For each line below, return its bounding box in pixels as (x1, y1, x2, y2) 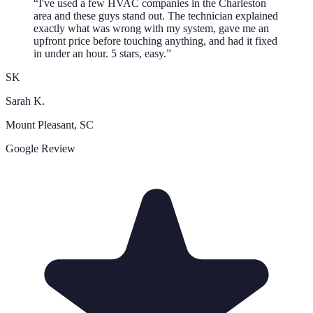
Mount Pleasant (6, 119, 74, 131)
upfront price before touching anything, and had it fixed (34, 35, 277, 48)
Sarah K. (6, 95, 45, 108)
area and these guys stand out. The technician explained (34, 10, 278, 22)
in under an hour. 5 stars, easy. (34, 48, 166, 60)
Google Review (6, 143, 75, 155)
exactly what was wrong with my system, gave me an (34, 22, 269, 35)
